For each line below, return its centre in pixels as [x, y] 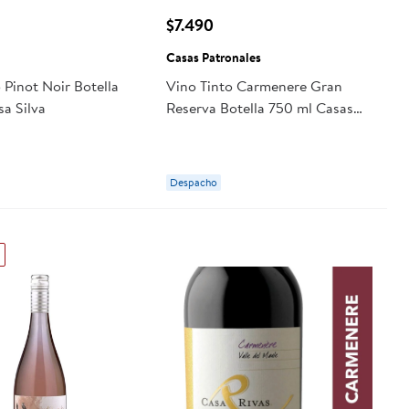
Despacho [193, 182]
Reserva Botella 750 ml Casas [259, 107]
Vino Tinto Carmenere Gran [254, 85]
